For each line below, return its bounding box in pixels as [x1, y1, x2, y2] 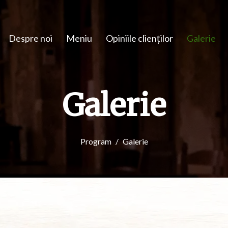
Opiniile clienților [106, 32, 174, 44]
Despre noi [9, 32, 53, 44]
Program [80, 136, 111, 146]
